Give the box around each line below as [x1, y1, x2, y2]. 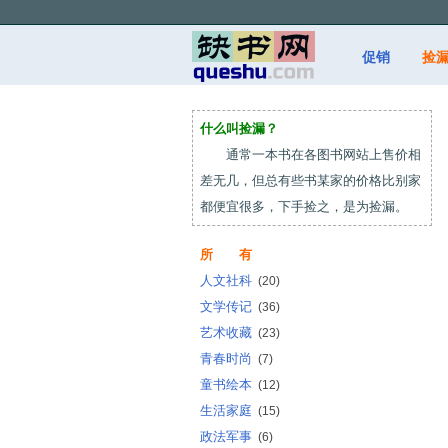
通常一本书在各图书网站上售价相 [200, 147, 421, 162]
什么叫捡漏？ [200, 121, 278, 136]
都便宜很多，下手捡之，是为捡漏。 [200, 199, 408, 214]
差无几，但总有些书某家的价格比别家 [200, 173, 421, 188]
